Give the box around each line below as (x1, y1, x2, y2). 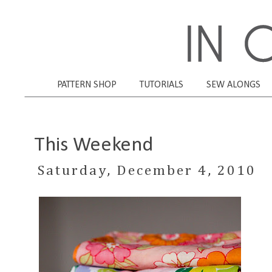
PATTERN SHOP (57, 80, 117, 90)
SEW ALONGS (206, 80, 260, 90)
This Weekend (34, 134, 153, 156)
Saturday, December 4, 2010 (37, 163, 256, 178)
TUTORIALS (140, 80, 183, 90)
